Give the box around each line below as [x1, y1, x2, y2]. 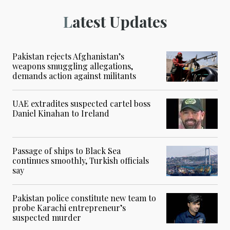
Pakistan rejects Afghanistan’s [12, 51, 124, 62]
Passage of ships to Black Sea [12, 145, 121, 157]
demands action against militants [12, 70, 136, 82]
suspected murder [12, 212, 81, 223]
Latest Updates [72, 11, 167, 32]
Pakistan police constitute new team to [12, 193, 156, 204]
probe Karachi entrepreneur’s [12, 202, 126, 214]
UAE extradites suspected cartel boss [12, 98, 150, 109]
